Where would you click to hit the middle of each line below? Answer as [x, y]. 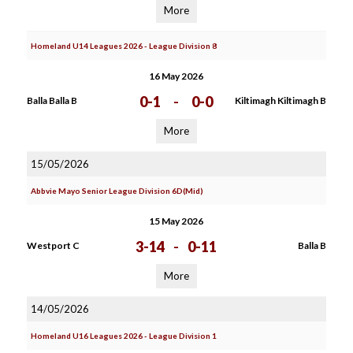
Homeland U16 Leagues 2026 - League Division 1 [123, 336]
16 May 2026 [176, 76]
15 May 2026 [176, 221]
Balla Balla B [52, 100]
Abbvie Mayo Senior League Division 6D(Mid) [117, 191]
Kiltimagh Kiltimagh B [280, 100]
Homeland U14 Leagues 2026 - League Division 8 [123, 46]
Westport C [53, 245]
